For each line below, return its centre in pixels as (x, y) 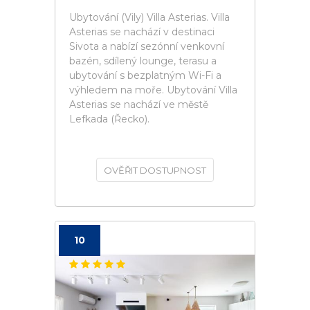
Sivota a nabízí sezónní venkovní (147, 46)
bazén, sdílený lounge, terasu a (143, 61)
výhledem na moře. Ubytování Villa (153, 90)
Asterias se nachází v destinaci (142, 32)
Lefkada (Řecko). (109, 119)
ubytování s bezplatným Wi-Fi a (145, 75)
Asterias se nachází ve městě (139, 104)
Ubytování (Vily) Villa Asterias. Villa (149, 17)
